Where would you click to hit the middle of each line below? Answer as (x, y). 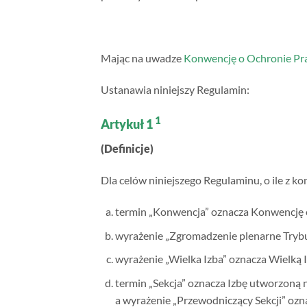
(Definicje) (127, 149)
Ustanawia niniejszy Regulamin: (175, 89)
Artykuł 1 (128, 124)
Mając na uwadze (142, 58)
